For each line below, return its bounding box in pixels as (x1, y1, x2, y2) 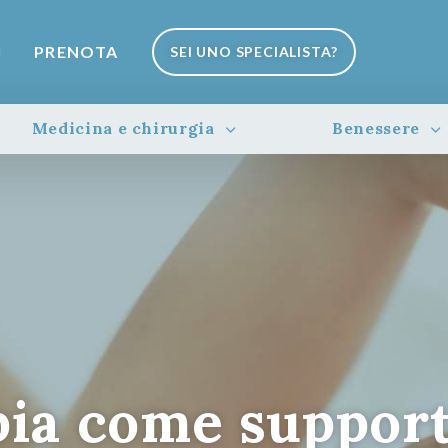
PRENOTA (34, 41, 119, 61)
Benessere (332, 117, 420, 138)
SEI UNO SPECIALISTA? (170, 42, 339, 60)
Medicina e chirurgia (31, 117, 215, 138)
